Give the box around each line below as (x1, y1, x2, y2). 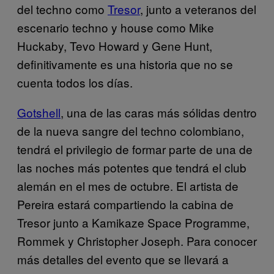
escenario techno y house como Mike (17, 18, 214, 35)
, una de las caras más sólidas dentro (61, 103, 257, 120)
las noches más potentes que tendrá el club (17, 158, 246, 176)
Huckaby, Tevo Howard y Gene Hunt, (17, 37, 212, 54)
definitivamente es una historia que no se (17, 55, 233, 72)
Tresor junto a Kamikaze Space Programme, (17, 213, 250, 231)
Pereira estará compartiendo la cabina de (17, 195, 234, 212)
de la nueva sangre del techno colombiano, (17, 122, 244, 139)
